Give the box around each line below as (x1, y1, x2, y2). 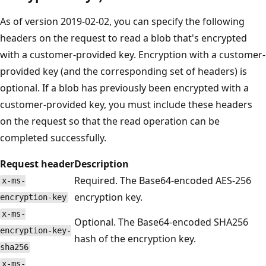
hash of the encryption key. (74, 232, 196, 245)
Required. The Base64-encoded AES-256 (74, 173, 251, 187)
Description (74, 157, 129, 170)
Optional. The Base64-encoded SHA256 (74, 215, 248, 229)
